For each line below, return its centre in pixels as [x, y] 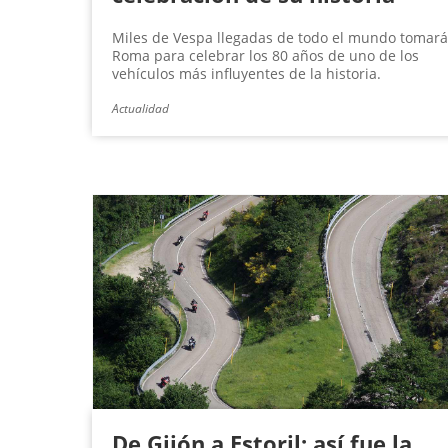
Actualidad [140, 109]
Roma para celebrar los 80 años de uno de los [265, 56]
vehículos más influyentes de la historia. [246, 74]
